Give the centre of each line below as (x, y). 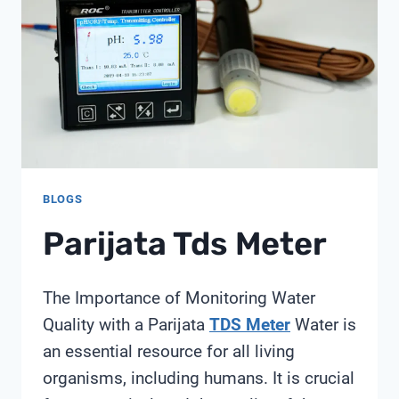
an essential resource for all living (169, 352)
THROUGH (156, 92)
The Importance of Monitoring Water (179, 298)
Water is (323, 325)
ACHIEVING (159, 28)
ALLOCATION (165, 156)
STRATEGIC (159, 114)
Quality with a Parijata (126, 325)
